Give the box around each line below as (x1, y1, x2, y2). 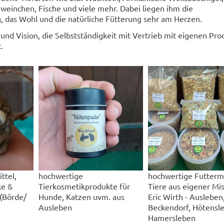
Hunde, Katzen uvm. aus (38, 191, 125, 201)
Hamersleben (148, 212, 196, 222)
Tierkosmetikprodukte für (38, 180, 130, 191)
